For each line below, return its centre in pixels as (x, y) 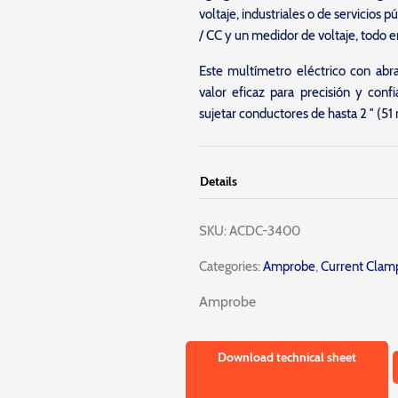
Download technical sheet (287, 357)
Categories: (229, 267)
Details (218, 181)
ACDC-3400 (264, 231)
